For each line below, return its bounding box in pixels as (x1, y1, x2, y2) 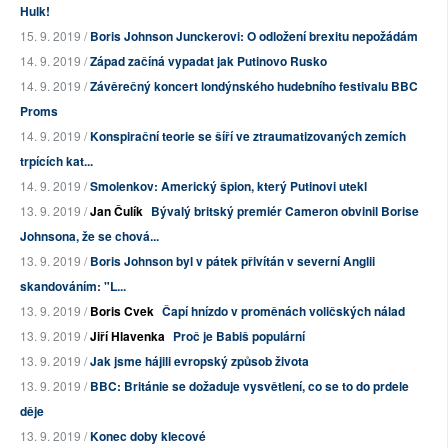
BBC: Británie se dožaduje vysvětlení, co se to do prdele (90, 377, 409, 396)
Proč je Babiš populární (173, 327, 305, 346)
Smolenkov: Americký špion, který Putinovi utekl (90, 177, 367, 196)
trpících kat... (20, 152, 93, 171)
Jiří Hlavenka (90, 327, 165, 346)
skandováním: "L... (20, 277, 126, 296)
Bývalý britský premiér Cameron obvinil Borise (151, 202, 419, 221)
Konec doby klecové (90, 427, 206, 446)
